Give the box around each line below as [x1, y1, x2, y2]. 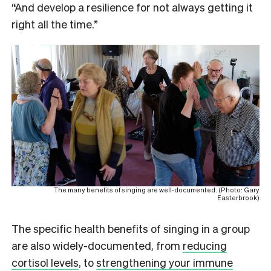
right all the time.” [11, 16, 100, 31]
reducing [183, 238, 227, 252]
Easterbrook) [217, 193, 260, 202]
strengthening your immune [96, 255, 233, 269]
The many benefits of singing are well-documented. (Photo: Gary [54, 185, 260, 194]
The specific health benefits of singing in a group [11, 221, 250, 235]
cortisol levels [11, 255, 79, 269]
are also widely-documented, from [11, 238, 183, 252]
